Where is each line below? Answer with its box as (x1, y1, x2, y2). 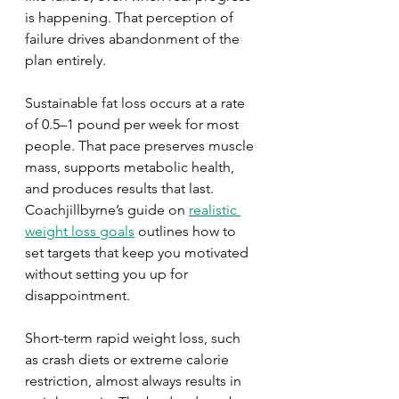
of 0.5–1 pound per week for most (25, 116, 242, 133)
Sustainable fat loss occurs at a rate (25, 94, 248, 111)
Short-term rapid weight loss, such (25, 330, 244, 346)
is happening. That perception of (25, 9, 237, 26)
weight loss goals (25, 223, 134, 240)
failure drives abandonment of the (25, 30, 243, 47)
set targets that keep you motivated (25, 244, 252, 261)
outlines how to (134, 223, 240, 240)
